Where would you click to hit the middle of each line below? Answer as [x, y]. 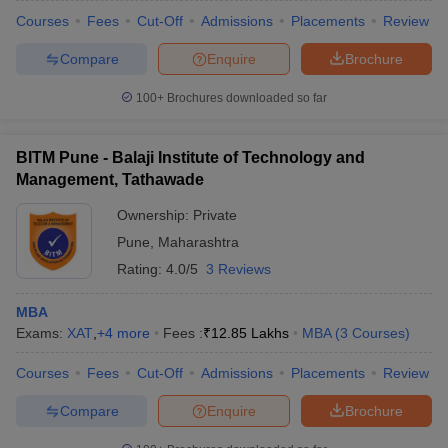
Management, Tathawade [110, 179]
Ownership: [155, 215]
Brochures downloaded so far [245, 98]
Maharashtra [198, 242]
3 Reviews [238, 269]
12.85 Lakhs [250, 333]
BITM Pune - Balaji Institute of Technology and [190, 157]
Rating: [141, 269]
